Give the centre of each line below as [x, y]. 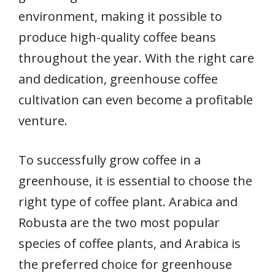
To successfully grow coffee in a [110, 160]
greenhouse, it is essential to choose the [135, 180]
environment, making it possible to [120, 16]
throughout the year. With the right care [136, 58]
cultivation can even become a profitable [136, 99]
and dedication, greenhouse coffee [118, 79]
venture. [43, 120]
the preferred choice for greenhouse [125, 264]
